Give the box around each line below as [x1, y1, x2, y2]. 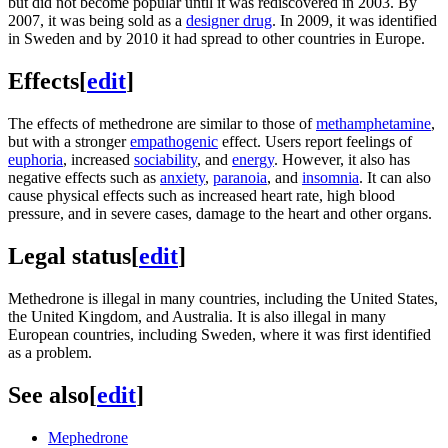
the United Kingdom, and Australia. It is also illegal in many [8, 307, 386, 325]
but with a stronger [8, 133, 130, 151]
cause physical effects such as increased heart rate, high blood [8, 187, 395, 205]
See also [8, 381, 89, 408]
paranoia [213, 169, 267, 187]
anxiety [160, 169, 205, 187]
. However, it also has [274, 151, 410, 169]
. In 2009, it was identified [272, 12, 437, 30]
